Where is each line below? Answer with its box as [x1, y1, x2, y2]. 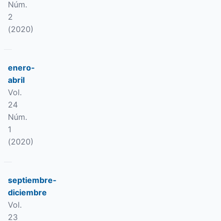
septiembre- [8, 175, 57, 185]
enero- [8, 63, 35, 73]
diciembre [8, 187, 47, 197]
